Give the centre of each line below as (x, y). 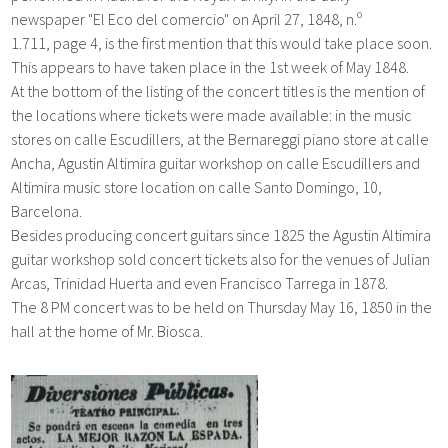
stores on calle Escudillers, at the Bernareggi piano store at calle (220, 138)
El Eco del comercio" (163, 18)
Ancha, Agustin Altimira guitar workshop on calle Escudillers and (216, 162)
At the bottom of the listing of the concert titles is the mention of (218, 90)
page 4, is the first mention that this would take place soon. (243, 42)
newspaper (50, 18)
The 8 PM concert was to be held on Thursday (159, 306)
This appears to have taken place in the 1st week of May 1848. (210, 66)
